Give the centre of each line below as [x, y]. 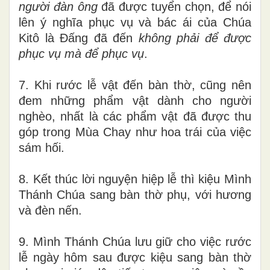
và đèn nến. [50, 210]
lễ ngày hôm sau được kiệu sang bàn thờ [135, 257]
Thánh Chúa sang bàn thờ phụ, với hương [135, 194]
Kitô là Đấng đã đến [79, 38]
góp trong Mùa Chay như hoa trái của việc [135, 132]
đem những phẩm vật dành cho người [135, 100]
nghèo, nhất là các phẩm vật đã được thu [135, 116]
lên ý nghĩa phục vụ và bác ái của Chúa [135, 22]
